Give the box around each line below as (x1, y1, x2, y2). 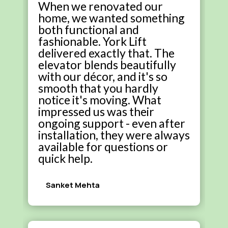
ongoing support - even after (38, 116, 185, 130)
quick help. (38, 151, 93, 165)
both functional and (38, 22, 139, 37)
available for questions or (38, 139, 168, 154)
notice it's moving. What (38, 92, 161, 107)
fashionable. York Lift (38, 34, 147, 48)
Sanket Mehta (45, 179, 100, 190)
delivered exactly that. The (38, 45, 175, 60)
